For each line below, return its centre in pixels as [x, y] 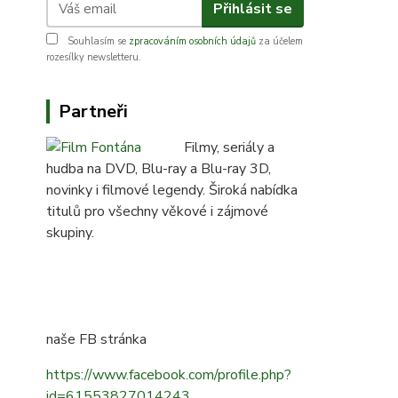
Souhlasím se [97, 41]
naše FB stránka [96, 339]
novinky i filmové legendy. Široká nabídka [172, 190]
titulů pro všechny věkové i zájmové [157, 211]
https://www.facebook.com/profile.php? [169, 375]
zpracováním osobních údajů [192, 41]
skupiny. [72, 233]
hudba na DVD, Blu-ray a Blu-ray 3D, [159, 169]
